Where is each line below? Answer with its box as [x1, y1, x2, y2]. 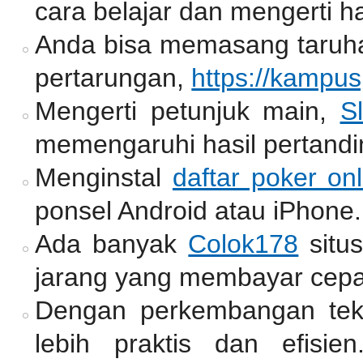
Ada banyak [35, 229, 189, 259]
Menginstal [35, 163, 173, 193]
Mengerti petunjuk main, [35, 96, 340, 126]
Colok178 [188, 229, 299, 259]
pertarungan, [35, 63, 192, 93]
